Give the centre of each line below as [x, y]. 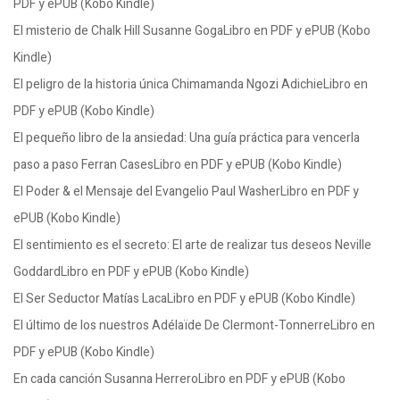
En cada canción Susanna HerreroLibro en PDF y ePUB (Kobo [179, 379]
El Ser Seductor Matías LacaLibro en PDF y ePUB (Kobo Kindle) [184, 299]
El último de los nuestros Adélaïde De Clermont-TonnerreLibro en [194, 325]
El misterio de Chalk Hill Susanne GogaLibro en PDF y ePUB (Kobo [192, 31]
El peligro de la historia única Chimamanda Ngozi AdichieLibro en [191, 84]
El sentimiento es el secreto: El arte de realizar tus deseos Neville [192, 245]
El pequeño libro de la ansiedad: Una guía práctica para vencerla [187, 138]
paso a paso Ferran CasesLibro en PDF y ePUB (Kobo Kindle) [178, 165]
